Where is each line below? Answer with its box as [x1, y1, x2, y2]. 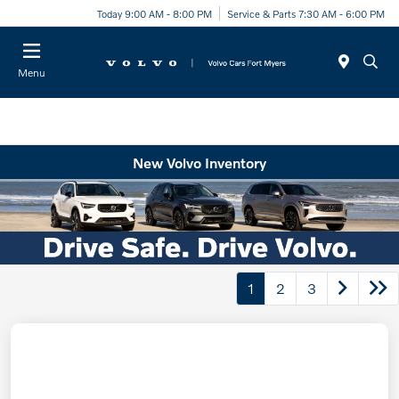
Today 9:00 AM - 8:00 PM [97, 6, 212, 20]
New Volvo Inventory [133, 153, 266, 171]
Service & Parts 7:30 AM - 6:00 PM [227, 6, 385, 20]
